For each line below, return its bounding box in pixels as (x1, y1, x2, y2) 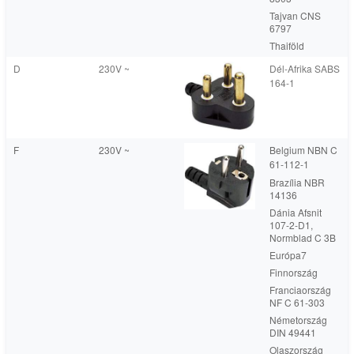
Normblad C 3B (269, 231, 336, 244)
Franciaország (269, 283, 331, 296)
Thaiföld (269, 39, 304, 52)
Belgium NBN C (269, 143, 337, 156)
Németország (269, 313, 327, 326)
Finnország (269, 265, 318, 279)
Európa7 (269, 248, 307, 262)
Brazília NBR (269, 175, 325, 189)
